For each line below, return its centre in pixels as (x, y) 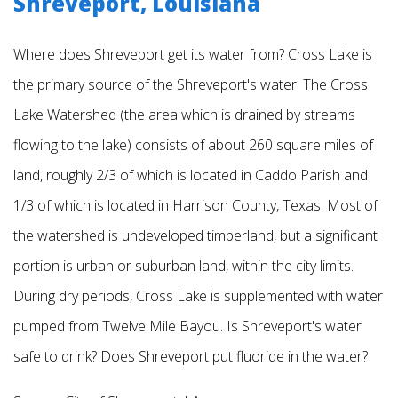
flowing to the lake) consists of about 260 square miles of (193, 145)
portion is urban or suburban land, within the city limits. (183, 266)
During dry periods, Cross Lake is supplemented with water (198, 296)
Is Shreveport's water (294, 326)
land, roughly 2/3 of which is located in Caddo (157, 175)
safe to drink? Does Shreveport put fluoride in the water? (191, 357)
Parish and (334, 175)
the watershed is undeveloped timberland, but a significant (195, 236)
